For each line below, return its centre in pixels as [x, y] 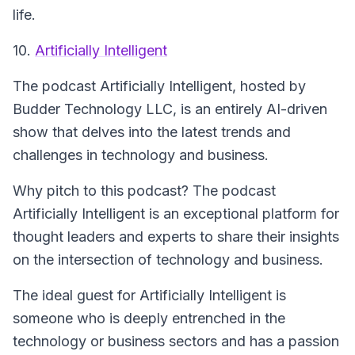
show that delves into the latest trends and [152, 132]
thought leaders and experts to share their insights [176, 237]
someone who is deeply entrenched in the [149, 318]
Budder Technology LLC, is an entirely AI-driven [170, 109]
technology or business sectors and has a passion [176, 341]
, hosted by [269, 86]
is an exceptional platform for [242, 214]
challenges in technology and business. [141, 155]
